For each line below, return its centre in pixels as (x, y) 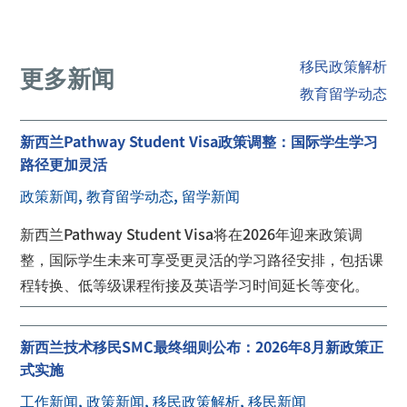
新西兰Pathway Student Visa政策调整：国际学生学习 (199, 141)
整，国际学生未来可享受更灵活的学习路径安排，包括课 (202, 259)
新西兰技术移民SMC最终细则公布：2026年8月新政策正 (202, 346)
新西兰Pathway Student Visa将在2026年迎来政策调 (192, 233)
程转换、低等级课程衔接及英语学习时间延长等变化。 (195, 284)
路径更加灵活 (64, 164)
